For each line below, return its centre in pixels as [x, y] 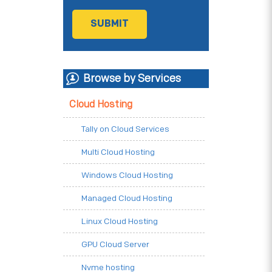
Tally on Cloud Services [125, 129]
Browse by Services [132, 79]
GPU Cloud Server [115, 245]
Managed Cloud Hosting [127, 199]
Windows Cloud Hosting [127, 175]
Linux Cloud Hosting [120, 222]
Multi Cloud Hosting [118, 152]
